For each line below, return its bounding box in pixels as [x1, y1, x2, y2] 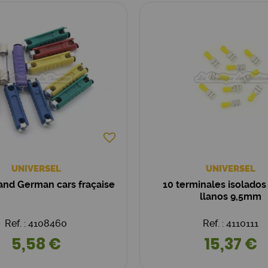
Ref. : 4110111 [203, 218, 259, 229]
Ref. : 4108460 [5, 218, 68, 229]
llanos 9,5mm [200, 191, 262, 202]
